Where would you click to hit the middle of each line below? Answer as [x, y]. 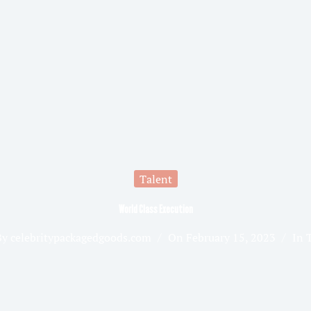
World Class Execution [155, 210]
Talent [155, 179]
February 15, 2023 [231, 238]
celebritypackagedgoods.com [81, 238]
